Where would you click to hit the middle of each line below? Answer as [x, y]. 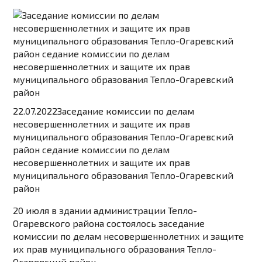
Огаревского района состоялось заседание [109, 223]
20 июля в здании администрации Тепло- [105, 211]
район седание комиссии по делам [92, 150]
